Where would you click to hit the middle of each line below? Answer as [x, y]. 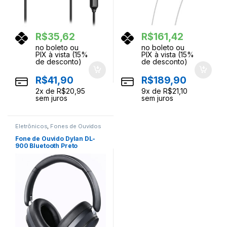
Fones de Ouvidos [76, 126]
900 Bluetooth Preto [46, 146]
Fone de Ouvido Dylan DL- [55, 139]
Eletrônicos [31, 126]
